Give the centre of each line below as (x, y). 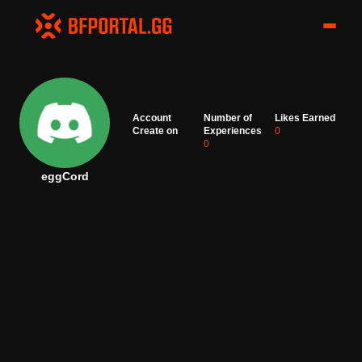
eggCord (65, 176)
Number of (228, 118)
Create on (155, 131)
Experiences (233, 131)
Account (152, 118)
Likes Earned (305, 118)
